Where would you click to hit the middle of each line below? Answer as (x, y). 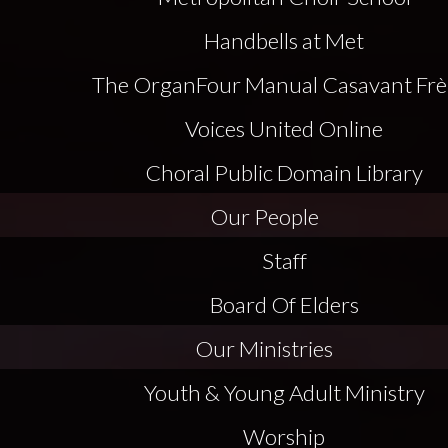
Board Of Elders (284, 304)
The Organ (144, 84)
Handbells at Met (284, 40)
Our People (264, 216)
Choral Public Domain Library (284, 172)
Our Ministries (264, 348)
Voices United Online (284, 128)
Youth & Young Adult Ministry (284, 392)
